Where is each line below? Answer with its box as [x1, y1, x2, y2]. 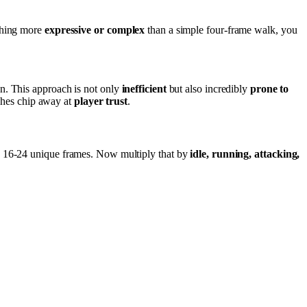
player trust [73, 95, 127, 107]
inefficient [121, 82, 167, 95]
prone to [249, 82, 289, 95]
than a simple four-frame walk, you [145, 23, 297, 36]
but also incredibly [166, 82, 250, 95]
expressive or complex [44, 23, 145, 36]
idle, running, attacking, [190, 148, 300, 160]
